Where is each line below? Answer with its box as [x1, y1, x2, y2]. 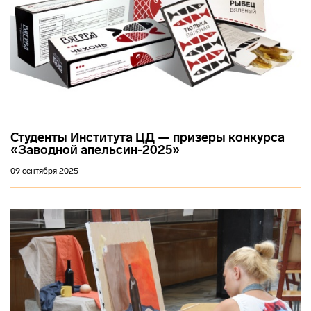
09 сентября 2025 [10, 165, 78, 176]
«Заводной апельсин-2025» [10, 142, 180, 158]
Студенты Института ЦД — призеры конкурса [10, 129, 285, 145]
